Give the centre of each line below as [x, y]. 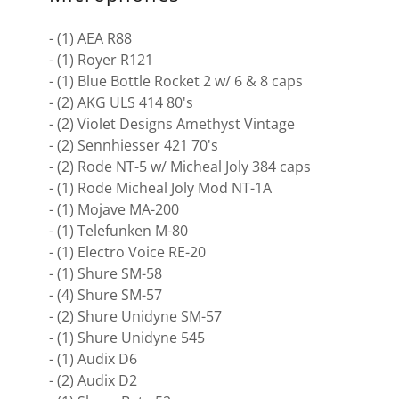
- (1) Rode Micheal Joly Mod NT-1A [160, 188]
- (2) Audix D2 [93, 380]
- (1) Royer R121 [101, 60]
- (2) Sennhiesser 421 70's [133, 145]
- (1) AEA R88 [90, 38]
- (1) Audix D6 [93, 359]
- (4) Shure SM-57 [105, 295]
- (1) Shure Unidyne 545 [126, 338]
